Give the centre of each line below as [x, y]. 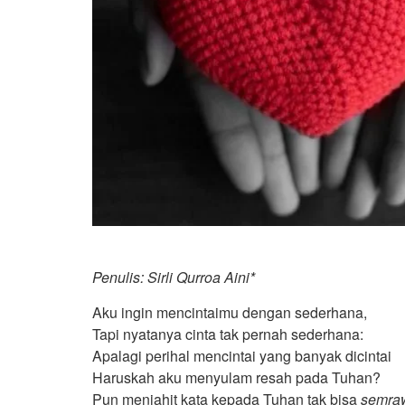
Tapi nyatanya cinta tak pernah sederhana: [228, 334]
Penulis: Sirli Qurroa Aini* [174, 277]
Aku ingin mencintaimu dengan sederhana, [230, 312]
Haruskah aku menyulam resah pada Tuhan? [236, 377]
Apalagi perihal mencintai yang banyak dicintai [242, 355]
